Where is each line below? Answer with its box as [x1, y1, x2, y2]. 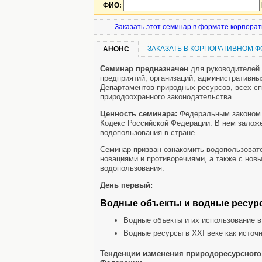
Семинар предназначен [100, 64, 188, 73]
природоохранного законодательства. [100, 92, 234, 101]
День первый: [100, 181, 153, 189]
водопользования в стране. [100, 128, 197, 137]
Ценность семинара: [100, 109, 177, 118]
